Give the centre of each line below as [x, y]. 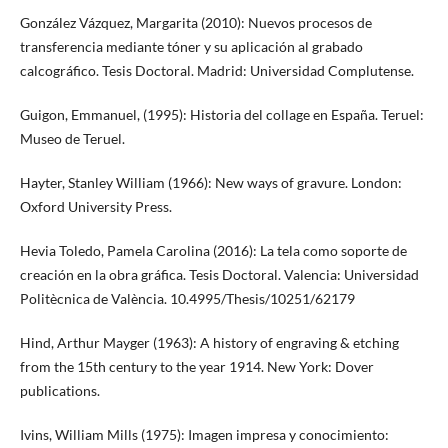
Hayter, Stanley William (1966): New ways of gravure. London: [210, 183]
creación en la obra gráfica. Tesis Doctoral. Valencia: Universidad [219, 275]
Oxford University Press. [95, 207]
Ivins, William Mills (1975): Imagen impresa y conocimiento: [204, 435]
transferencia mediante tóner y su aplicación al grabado [191, 47]
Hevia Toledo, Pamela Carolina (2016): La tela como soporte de [213, 251]
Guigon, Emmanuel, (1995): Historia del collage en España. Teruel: [221, 115]
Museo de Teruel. [72, 139]
